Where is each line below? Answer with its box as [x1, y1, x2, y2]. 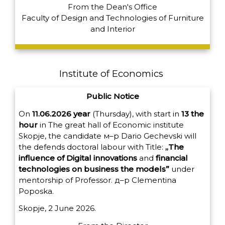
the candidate [48, 131, 103, 141]
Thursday [95, 108, 130, 119]
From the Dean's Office [68, 2, 157, 12]
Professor [75, 175, 111, 185]
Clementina [132, 175, 176, 185]
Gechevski [144, 131, 184, 141]
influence [19, 153, 57, 163]
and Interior [90, 24, 135, 34]
